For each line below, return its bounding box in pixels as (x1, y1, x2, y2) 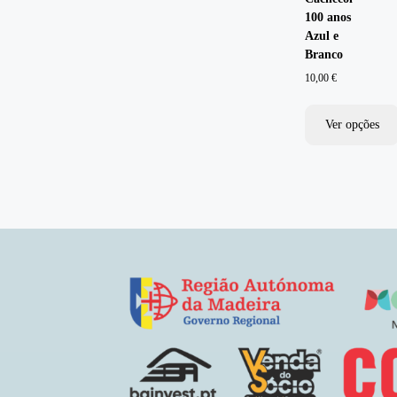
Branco (304, 48, 343, 62)
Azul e (304, 29, 339, 43)
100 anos (304, 11, 351, 25)
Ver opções (324, 118, 379, 132)
